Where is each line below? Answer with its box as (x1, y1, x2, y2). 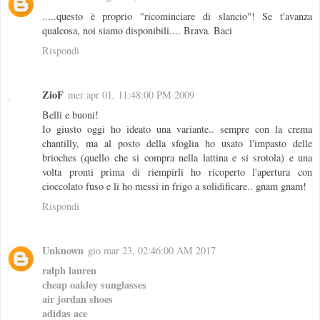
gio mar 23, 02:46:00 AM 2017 (88, 244, 216, 258)
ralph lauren (42, 263, 96, 279)
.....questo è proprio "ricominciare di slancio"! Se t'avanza (42, 9, 312, 24)
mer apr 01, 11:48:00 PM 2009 (68, 88, 194, 102)
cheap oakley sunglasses (42, 277, 146, 293)
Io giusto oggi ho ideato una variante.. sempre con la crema (42, 122, 312, 136)
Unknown (42, 243, 84, 259)
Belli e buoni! (42, 108, 99, 122)
